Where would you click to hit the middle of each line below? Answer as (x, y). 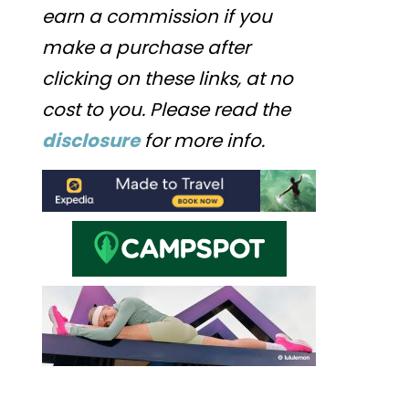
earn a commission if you (157, 16)
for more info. (202, 140)
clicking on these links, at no (168, 78)
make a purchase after (146, 47)
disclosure (91, 140)
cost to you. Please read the (166, 109)
